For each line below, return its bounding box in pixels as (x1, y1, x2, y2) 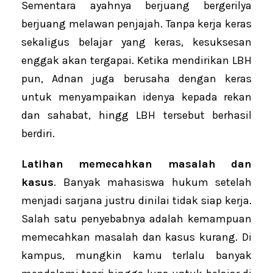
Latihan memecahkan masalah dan (21, 157, 252, 171)
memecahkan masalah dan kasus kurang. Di (21, 230, 252, 244)
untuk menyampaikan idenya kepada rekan (21, 90, 252, 104)
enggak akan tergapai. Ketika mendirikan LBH (21, 54, 252, 68)
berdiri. (21, 127, 55, 141)
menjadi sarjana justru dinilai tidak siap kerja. (21, 194, 252, 208)
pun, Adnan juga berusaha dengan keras (21, 72, 252, 86)
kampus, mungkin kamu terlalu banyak (21, 249, 252, 263)
